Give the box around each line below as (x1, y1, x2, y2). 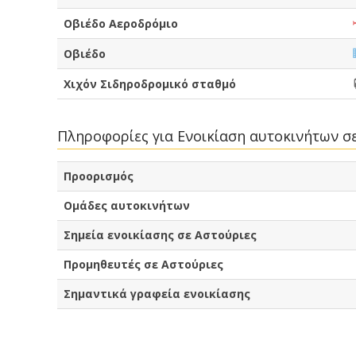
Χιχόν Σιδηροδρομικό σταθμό (64, 75, 236, 91)
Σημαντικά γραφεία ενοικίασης (64, 286, 250, 302)
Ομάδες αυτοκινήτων (64, 198, 190, 214)
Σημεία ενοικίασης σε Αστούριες (64, 227, 257, 243)
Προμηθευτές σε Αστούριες (64, 257, 223, 273)
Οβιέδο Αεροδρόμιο (64, 15, 178, 31)
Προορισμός (64, 168, 133, 184)
